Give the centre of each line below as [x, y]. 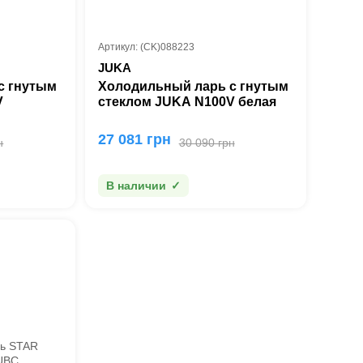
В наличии [136, 186]
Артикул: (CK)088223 [146, 47]
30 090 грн [207, 143]
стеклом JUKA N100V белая [187, 102]
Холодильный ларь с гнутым [193, 86]
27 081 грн [134, 139]
